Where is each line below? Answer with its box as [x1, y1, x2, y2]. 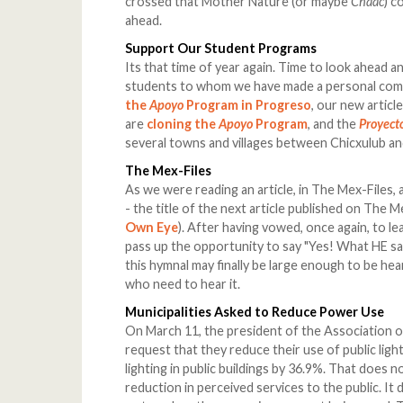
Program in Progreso [184, 97, 312, 113]
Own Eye [125, 219, 179, 236]
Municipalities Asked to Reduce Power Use [125, 304, 385, 320]
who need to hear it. [125, 276, 241, 292]
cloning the [147, 116, 219, 132]
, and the [308, 116, 360, 132]
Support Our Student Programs [125, 40, 318, 57]
